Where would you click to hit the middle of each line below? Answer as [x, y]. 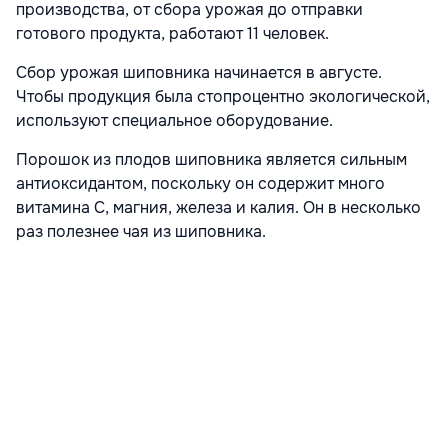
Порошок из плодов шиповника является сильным [211, 160]
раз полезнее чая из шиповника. [141, 232]
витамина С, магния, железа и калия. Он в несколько [218, 208]
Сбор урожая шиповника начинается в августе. [199, 73]
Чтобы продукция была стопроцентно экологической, [223, 97]
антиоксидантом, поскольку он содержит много [200, 184]
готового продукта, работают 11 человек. [172, 34]
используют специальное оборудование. [174, 121]
